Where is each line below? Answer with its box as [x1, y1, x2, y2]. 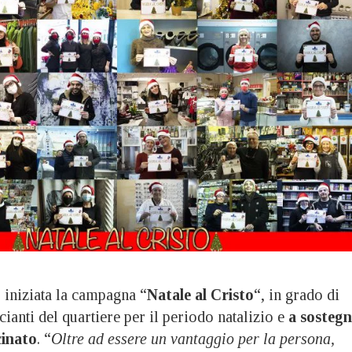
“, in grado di [254, 285, 339, 303]
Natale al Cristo [147, 285, 254, 303]
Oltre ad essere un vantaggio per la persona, [51, 329, 335, 347]
